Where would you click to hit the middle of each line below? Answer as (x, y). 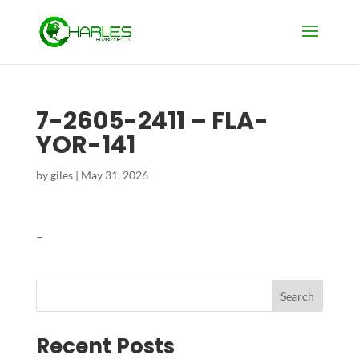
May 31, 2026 (114, 175)
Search (298, 296)
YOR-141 (85, 145)
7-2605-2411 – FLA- (152, 121)
